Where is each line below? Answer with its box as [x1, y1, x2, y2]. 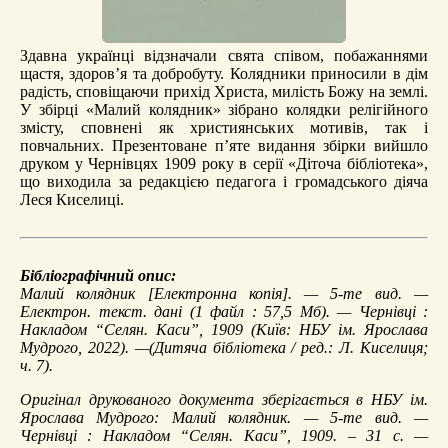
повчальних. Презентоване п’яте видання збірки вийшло [20, 136, 428, 154]
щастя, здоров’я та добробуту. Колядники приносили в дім [20, 64, 428, 82]
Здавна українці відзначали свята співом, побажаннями [20, 46, 428, 64]
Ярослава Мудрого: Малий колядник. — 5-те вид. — [20, 408, 428, 426]
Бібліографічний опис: [20, 266, 176, 284]
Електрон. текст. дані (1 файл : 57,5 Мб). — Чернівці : [20, 302, 428, 320]
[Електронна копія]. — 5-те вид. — [135, 284, 429, 302]
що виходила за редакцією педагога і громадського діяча [20, 172, 428, 190]
